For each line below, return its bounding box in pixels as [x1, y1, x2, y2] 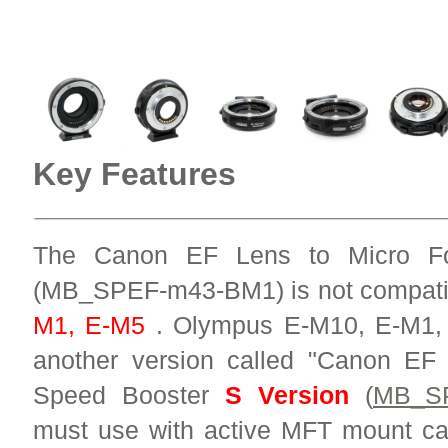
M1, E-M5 [33, 311, 146, 339]
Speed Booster [33, 381, 209, 409]
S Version [225, 381, 349, 409]
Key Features [33, 156, 236, 192]
